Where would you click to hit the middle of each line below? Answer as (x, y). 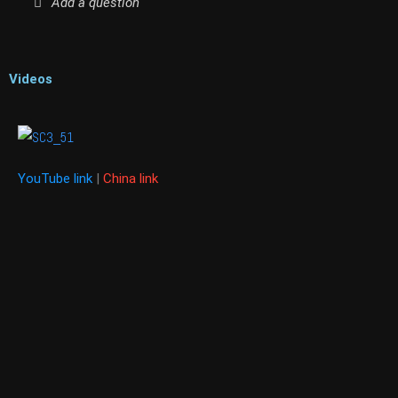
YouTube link (55, 178)
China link (131, 178)
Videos (31, 79)
